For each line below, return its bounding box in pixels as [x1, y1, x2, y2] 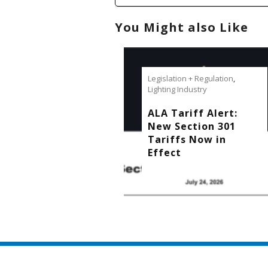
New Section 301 [148, 120, 236, 133]
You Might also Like [115, 19, 248, 36]
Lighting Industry [148, 84, 207, 95]
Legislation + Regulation [148, 73, 233, 84]
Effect [148, 146, 181, 160]
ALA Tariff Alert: [148, 106, 237, 120]
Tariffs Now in [148, 133, 226, 147]
